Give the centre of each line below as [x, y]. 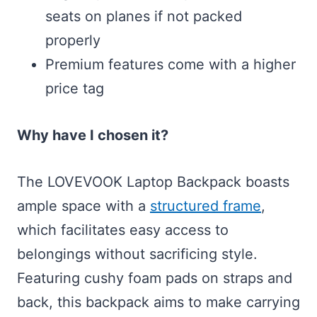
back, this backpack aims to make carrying [158, 302]
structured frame [206, 206]
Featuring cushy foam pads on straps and [155, 278]
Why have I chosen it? [93, 136]
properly [73, 41]
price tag [75, 89]
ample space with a [83, 206]
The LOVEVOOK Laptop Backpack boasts [153, 182]
